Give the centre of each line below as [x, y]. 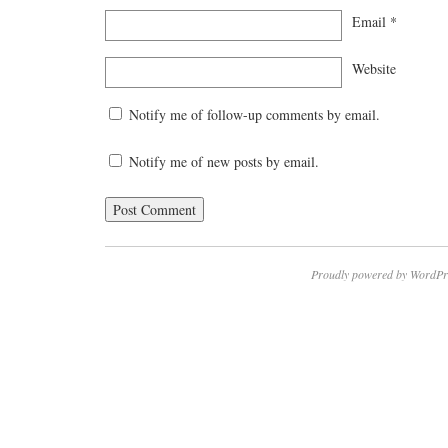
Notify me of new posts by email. [224, 162]
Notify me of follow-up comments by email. [254, 115]
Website [374, 68]
